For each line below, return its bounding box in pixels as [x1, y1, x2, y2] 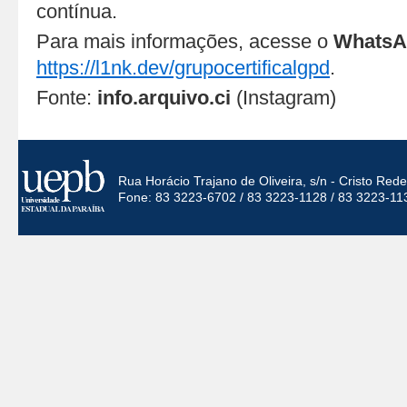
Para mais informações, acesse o [36, 30, 333, 53]
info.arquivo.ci [97, 86, 236, 109]
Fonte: [36, 86, 97, 109]
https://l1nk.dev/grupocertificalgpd [36, 56, 330, 79]
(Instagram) [236, 86, 336, 109]
